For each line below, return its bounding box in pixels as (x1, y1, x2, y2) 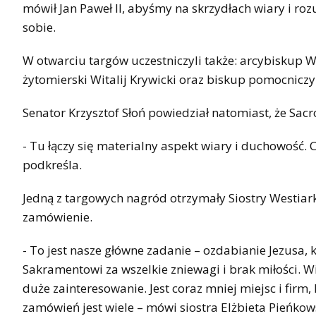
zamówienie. (23, 209, 92, 226)
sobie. (23, 19, 56, 36)
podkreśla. (23, 157, 82, 174)
